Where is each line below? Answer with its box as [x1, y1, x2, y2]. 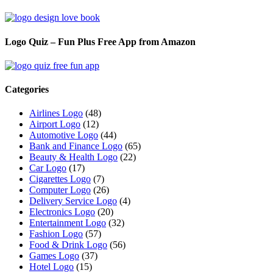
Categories [5, 84, 49, 95]
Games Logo [29, 250, 79, 261]
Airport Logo [29, 119, 80, 130]
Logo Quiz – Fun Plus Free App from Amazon [5, 36, 196, 47]
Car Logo [29, 163, 66, 174]
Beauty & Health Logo [29, 152, 118, 163]
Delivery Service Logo [29, 196, 117, 207]
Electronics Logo [29, 207, 95, 218]
